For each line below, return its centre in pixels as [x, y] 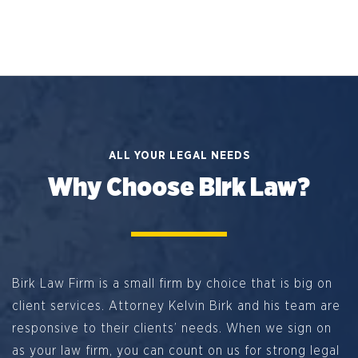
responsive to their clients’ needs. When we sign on [172, 329]
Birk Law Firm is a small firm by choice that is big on [172, 284]
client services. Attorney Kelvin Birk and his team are [176, 306]
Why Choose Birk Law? [179, 188]
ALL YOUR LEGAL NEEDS [179, 156]
